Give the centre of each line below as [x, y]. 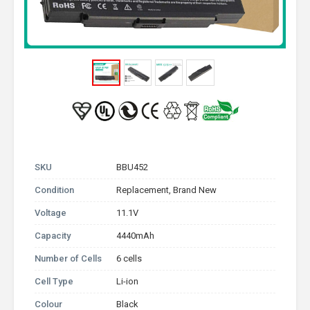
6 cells [129, 258]
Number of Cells [68, 258]
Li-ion [128, 281]
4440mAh [136, 236]
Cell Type [54, 281]
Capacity [53, 236]
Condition [54, 190]
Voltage [51, 213]
